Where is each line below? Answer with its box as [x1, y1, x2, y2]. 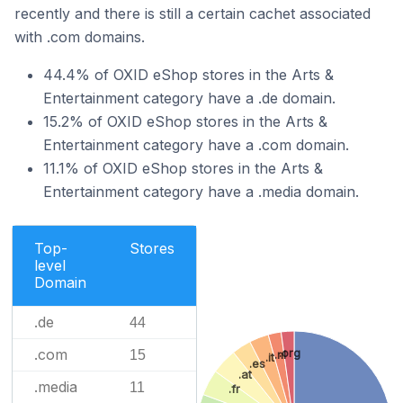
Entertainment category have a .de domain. [43, 89, 336, 107]
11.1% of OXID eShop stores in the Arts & [43, 159, 323, 177]
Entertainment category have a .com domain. [43, 136, 349, 154]
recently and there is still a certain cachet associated [14, 4, 371, 22]
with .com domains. [14, 28, 145, 46]
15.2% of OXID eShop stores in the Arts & [43, 112, 327, 130]
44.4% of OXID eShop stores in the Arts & [43, 66, 334, 84]
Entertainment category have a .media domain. [43, 183, 359, 201]
